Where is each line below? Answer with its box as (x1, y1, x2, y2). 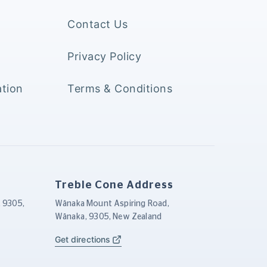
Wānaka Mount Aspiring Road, (55, 199, 170, 208)
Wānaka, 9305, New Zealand (55, 212, 162, 221)
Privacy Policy (67, 49, 141, 63)
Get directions (55, 234, 110, 244)
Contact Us (67, 17, 128, 30)
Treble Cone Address (55, 179, 173, 191)
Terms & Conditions (67, 82, 172, 95)
